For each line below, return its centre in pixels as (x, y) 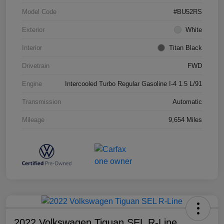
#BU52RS (188, 11)
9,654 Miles (185, 119)
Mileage (33, 119)
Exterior (33, 29)
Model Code (39, 11)
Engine (32, 83)
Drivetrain (36, 65)
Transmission (41, 101)
